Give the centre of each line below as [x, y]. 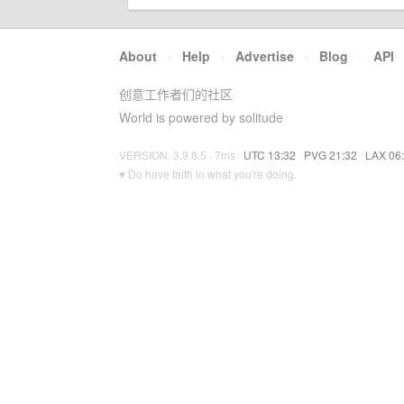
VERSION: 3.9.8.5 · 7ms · [181, 155]
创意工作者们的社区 [176, 94]
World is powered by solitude [201, 117]
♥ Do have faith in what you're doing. [208, 174]
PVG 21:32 [331, 155]
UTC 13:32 [270, 155]
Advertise [265, 56]
